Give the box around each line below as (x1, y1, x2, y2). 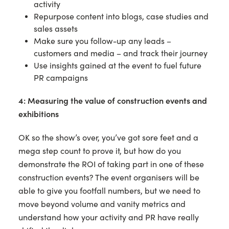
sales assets (34, 24, 78, 34)
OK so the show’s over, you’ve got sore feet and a (18, 132, 198, 143)
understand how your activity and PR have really (18, 212, 199, 222)
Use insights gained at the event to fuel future (34, 60, 201, 71)
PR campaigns (34, 73, 88, 83)
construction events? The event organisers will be (18, 172, 199, 182)
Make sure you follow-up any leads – (34, 36, 171, 46)
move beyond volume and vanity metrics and (18, 199, 186, 209)
